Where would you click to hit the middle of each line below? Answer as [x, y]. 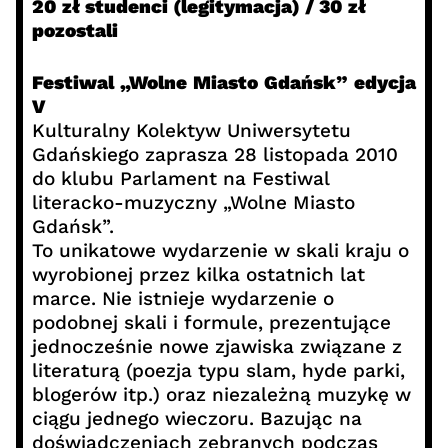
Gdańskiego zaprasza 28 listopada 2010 [214, 155]
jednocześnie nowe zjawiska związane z [216, 347]
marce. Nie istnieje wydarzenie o [182, 299]
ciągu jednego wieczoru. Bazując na [196, 419]
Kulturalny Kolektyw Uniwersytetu [191, 131]
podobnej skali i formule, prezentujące [211, 323]
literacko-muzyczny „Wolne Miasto [193, 203]
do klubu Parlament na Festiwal [180, 179]
